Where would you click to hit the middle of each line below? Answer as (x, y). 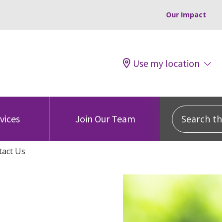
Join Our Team (105, 119)
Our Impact (186, 15)
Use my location (166, 63)
